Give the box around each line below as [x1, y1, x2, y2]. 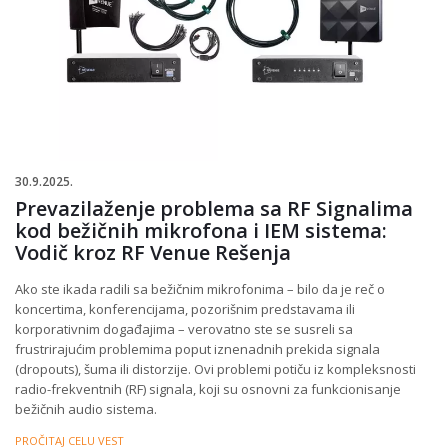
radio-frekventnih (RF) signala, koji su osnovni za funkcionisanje [15, 379, 401, 398]
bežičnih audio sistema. [15, 399, 157, 418]
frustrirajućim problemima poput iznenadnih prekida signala [15, 339, 380, 358]
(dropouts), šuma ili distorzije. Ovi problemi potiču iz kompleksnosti [15, 359, 416, 378]
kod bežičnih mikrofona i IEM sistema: [15, 216, 387, 244]
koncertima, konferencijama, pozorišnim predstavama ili [15, 299, 355, 318]
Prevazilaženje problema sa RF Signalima [15, 194, 413, 222]
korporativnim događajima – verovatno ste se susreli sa [15, 319, 353, 338]
